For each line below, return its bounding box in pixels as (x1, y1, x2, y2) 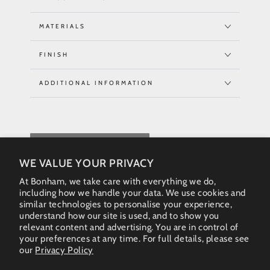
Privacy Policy (35, 245, 93, 256)
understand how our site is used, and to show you (19, 210, 219, 221)
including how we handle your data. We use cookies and (19, 187, 246, 198)
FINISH (39, 51, 69, 58)
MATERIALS (39, 22, 86, 30)
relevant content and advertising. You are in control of (19, 222, 239, 233)
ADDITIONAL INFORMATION (39, 79, 154, 87)
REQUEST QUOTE (49, 140, 130, 149)
